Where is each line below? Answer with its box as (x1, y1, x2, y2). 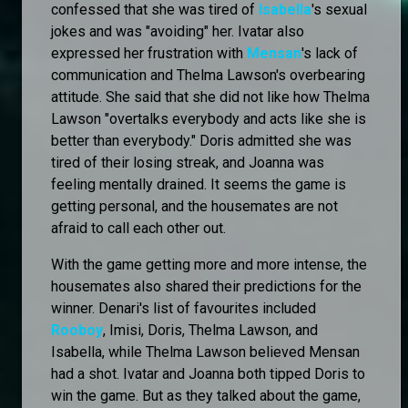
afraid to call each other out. (51, 219, 226, 237)
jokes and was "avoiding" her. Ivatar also (51, 22, 304, 40)
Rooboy (51, 321, 103, 339)
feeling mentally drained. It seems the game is (51, 175, 346, 193)
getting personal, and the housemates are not (51, 197, 338, 215)
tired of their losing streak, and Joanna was (51, 153, 324, 171)
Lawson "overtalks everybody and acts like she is (51, 109, 366, 127)
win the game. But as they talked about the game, (51, 386, 361, 404)
